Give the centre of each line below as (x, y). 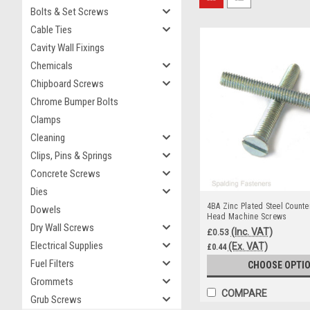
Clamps (46, 120)
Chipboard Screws (67, 84)
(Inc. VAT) (252, 231)
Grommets (52, 282)
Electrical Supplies (67, 246)
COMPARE (244, 293)
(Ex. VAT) (248, 246)
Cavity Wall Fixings (67, 48)
